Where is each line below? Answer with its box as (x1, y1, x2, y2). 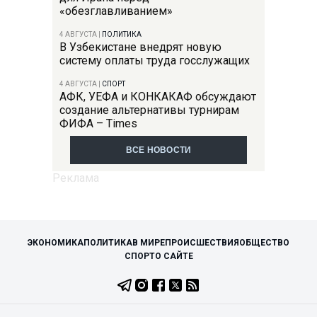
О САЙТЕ (154, 251, 193, 262)
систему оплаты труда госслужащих (59, 54, 250, 68)
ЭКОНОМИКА (28, 238, 83, 248)
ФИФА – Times (59, 117, 137, 131)
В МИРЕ (132, 238, 165, 248)
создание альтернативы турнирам (59, 103, 239, 117)
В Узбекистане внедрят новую (59, 40, 221, 54)
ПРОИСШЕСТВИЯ (165, 238, 239, 248)
